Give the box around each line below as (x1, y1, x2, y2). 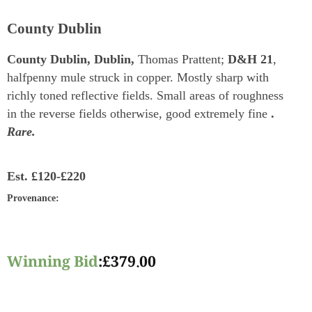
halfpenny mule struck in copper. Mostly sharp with (7, 70, 269, 85)
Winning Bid (7, 251, 98, 276)
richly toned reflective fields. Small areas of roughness (7, 88, 283, 103)
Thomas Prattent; (138, 52, 228, 67)
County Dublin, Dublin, (7, 52, 138, 67)
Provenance (7, 193, 56, 204)
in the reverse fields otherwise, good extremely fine (7, 107, 271, 121)
